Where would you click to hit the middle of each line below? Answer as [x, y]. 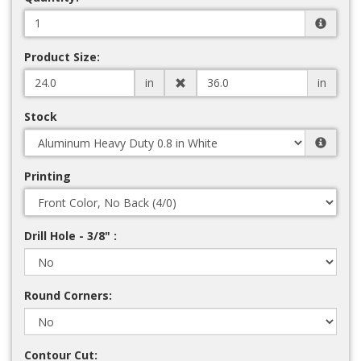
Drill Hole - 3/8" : [71, 235]
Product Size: [62, 56]
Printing [48, 176]
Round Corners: [68, 295]
